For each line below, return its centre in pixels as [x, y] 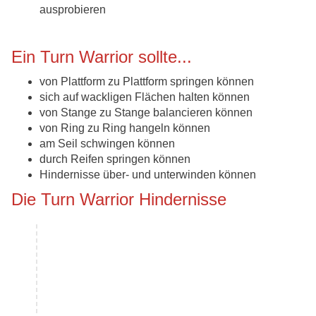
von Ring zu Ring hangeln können [125, 128]
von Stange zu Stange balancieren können [146, 113]
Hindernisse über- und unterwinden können [148, 175]
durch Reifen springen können [115, 159]
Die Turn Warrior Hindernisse [119, 200]
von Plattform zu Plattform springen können [147, 82]
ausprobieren [73, 10]
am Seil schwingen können [107, 144]
